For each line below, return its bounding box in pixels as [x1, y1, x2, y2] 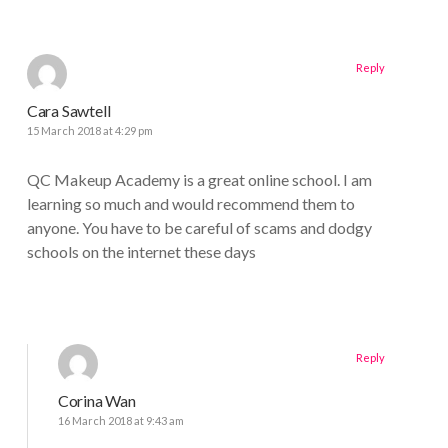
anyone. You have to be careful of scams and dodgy [26, 218, 372, 238]
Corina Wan [57, 391, 136, 411]
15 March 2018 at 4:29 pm [26, 124, 153, 138]
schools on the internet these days [26, 242, 256, 262]
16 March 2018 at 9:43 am [57, 414, 184, 428]
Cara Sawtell [26, 101, 111, 121]
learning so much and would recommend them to [26, 194, 355, 214]
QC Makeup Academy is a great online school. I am [26, 170, 372, 190]
